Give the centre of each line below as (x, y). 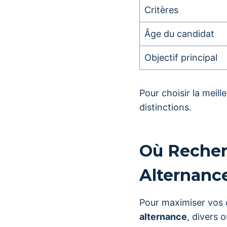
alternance (163, 217)
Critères (161, 10)
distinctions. (165, 107)
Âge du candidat (179, 34)
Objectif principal (181, 58)
